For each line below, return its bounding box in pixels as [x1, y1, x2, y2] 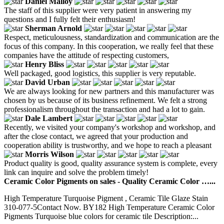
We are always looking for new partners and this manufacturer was [4, 86, 214, 95]
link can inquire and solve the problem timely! [4, 167, 148, 176]
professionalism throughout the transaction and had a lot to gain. [4, 104, 205, 113]
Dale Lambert [25, 113, 72, 122]
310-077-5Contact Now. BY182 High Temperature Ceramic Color [4, 202, 214, 211]
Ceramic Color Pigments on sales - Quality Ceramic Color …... [4, 176, 215, 185]
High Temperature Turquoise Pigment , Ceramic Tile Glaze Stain [4, 193, 208, 202]
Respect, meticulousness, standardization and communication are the [4, 32, 219, 41]
